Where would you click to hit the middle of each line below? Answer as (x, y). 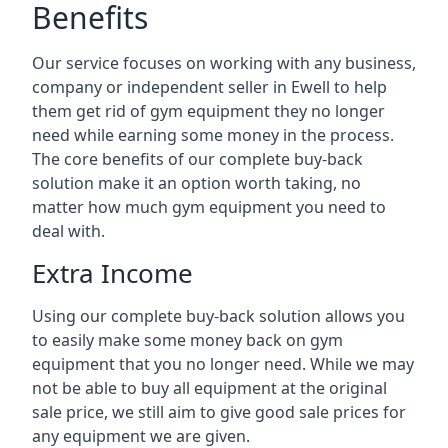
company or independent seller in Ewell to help (209, 87)
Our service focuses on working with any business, (224, 63)
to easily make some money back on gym (187, 340)
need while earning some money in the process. (213, 135)
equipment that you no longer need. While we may (223, 364)
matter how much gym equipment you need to (209, 207)
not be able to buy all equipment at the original (209, 388)
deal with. (68, 231)
